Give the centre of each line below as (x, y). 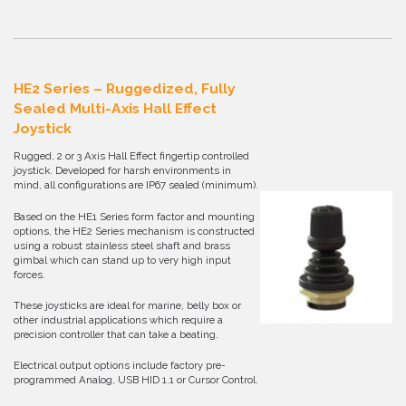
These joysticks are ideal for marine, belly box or (127, 305)
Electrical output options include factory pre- (120, 366)
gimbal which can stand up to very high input (122, 260)
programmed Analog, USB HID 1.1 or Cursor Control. (136, 380)
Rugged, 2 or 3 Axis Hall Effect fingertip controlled (131, 156)
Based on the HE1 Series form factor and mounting (134, 216)
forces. (29, 274)
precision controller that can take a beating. (116, 334)
